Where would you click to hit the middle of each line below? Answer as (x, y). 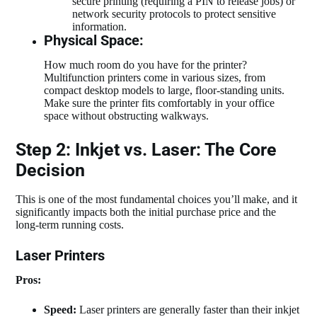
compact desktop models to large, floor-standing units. (165, 91)
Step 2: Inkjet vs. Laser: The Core (146, 150)
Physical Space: (94, 41)
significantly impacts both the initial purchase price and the (146, 212)
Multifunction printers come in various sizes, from (155, 78)
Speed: (60, 309)
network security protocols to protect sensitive (174, 14)
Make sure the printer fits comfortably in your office (160, 103)
